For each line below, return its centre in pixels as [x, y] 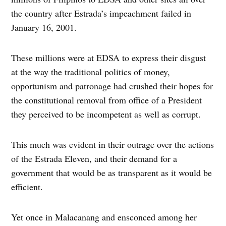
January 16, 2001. [44, 27]
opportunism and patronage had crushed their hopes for [112, 86]
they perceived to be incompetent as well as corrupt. [106, 114]
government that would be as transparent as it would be [112, 173]
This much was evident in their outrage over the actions [113, 145]
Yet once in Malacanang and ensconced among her [104, 217]
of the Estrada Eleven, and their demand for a [94, 159]
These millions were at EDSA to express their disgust [109, 58]
